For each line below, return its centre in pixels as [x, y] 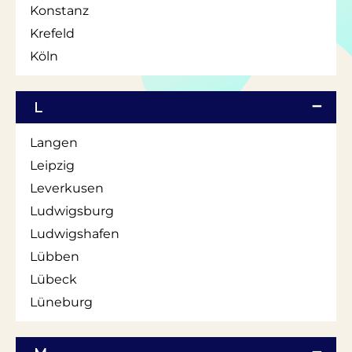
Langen [54, 142]
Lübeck [53, 279]
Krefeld [52, 33]
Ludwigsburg [72, 211]
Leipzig [52, 165]
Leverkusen [67, 188]
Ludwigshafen [75, 233]
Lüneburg [61, 302]
